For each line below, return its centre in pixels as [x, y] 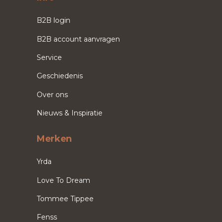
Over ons [52, 94]
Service [49, 57]
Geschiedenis [60, 76]
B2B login [54, 21]
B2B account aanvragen [78, 39]
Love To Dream [63, 180]
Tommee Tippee [65, 198]
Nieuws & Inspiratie [70, 113]
